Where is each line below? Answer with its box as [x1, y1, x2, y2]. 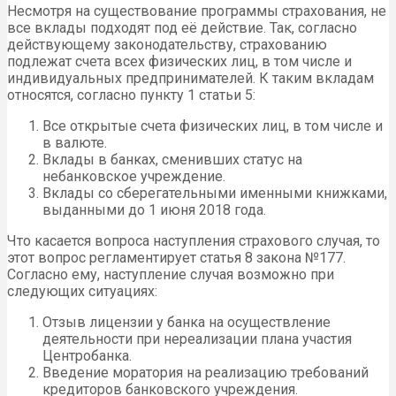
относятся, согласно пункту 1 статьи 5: [7, 87, 255, 104]
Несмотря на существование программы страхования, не [7, 3, 386, 20]
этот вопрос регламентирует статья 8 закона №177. [7, 249, 346, 267]
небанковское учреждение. [42, 168, 225, 186]
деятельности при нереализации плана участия [42, 331, 352, 348]
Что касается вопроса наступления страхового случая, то [7, 232, 380, 250]
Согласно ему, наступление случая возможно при [7, 266, 334, 284]
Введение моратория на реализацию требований [42, 364, 369, 382]
